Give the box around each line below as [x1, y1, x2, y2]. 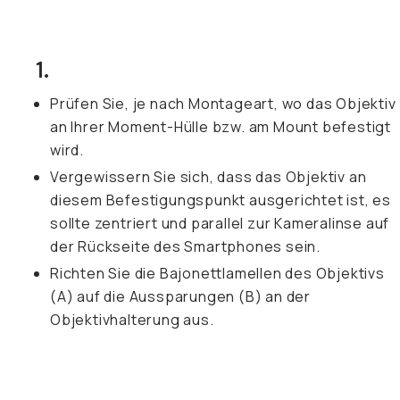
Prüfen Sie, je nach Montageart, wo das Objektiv [50, 94, 396, 113]
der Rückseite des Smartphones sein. [50, 237, 321, 256]
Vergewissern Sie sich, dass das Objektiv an [50, 167, 367, 187]
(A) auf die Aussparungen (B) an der [50, 287, 311, 306]
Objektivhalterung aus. [50, 310, 214, 329]
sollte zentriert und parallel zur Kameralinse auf [50, 213, 390, 233]
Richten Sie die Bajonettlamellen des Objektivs [50, 263, 385, 283]
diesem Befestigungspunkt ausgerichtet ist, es [50, 190, 391, 210]
